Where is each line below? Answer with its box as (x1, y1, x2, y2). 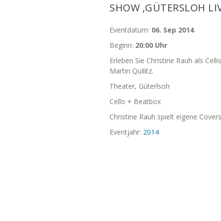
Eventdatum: (110, 25, 151, 35)
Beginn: (110, 40, 135, 50)
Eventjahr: (110, 127, 143, 137)
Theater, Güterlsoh (110, 81, 170, 91)
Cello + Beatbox (110, 97, 161, 106)
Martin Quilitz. (110, 66, 153, 75)
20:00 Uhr (135, 40, 167, 50)
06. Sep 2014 (151, 25, 194, 35)
